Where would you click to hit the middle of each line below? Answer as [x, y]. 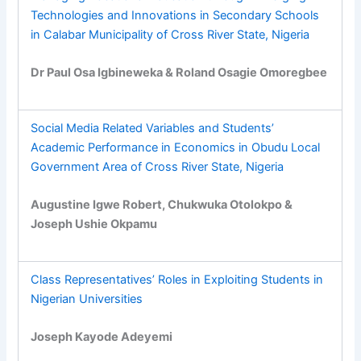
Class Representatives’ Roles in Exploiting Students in [177, 279]
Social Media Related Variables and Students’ [153, 128]
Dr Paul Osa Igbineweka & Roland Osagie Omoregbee [179, 72]
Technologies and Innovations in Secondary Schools [175, 15]
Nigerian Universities [87, 299]
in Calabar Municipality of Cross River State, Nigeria [170, 34]
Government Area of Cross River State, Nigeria [158, 166]
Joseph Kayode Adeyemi [102, 336]
